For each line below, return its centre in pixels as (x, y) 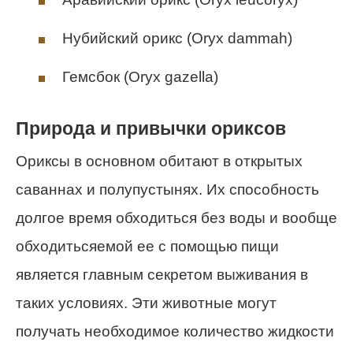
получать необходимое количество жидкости (175, 331)
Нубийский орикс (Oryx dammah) (177, 39)
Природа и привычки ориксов (151, 128)
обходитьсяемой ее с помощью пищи (147, 246)
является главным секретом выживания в (162, 274)
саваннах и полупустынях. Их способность (167, 189)
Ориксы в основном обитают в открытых (159, 161)
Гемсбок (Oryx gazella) (140, 77)
